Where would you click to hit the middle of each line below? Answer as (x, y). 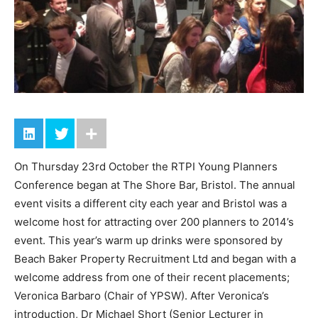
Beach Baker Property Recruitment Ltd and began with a (155, 259)
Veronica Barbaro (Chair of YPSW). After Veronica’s (142, 296)
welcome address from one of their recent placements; (152, 277)
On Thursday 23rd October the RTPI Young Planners (146, 166)
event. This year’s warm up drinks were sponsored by (148, 240)
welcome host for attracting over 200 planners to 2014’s (154, 222)
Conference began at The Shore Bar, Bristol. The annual (155, 185)
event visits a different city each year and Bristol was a (150, 203)
